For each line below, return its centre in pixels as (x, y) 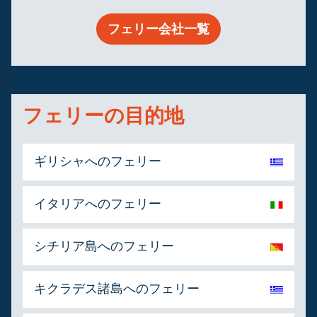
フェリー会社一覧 (158, 29)
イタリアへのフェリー (98, 204)
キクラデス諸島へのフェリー (117, 289)
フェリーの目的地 (103, 116)
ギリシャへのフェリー (98, 161)
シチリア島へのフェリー (104, 246)
